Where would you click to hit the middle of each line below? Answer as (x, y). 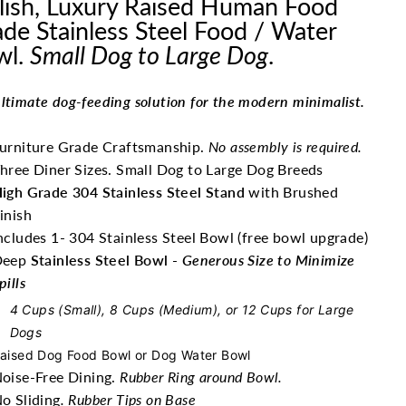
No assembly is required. (283, 146)
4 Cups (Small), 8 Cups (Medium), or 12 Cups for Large (182, 309)
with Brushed (292, 192)
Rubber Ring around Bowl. (201, 377)
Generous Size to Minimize (268, 260)
